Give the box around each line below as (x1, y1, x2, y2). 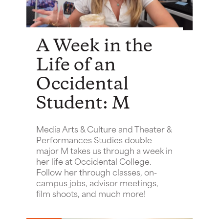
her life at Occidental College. (36, 154, 152, 167)
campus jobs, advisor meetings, (36, 175, 158, 189)
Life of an (36, 53, 116, 78)
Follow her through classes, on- (36, 165, 157, 178)
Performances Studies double (36, 132, 152, 146)
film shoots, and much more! (36, 186, 146, 199)
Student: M (36, 91, 130, 116)
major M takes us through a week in (36, 143, 173, 156)
